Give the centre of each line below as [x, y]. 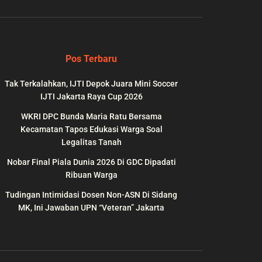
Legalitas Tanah [91, 142]
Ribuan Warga [91, 175]
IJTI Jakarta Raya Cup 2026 [91, 97]
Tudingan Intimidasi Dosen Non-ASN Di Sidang [91, 195]
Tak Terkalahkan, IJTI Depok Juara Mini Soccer [91, 84]
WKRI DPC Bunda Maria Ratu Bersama [91, 117]
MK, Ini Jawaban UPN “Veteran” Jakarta [91, 208]
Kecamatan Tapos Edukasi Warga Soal [91, 130]
